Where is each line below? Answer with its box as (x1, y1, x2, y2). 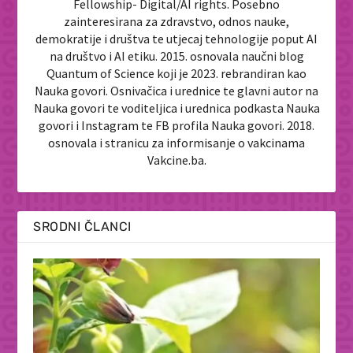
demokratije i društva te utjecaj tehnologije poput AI (35, 30, 318, 46)
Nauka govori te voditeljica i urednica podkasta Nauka (33, 99, 320, 116)
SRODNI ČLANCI (33, 218, 132, 234)
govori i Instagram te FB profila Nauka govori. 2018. (39, 117, 314, 133)
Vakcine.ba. (147, 151, 206, 168)
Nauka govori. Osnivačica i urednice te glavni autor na (35, 82, 318, 98)
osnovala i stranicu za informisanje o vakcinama (48, 134, 305, 150)
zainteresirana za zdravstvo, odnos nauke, (64, 13, 289, 29)
